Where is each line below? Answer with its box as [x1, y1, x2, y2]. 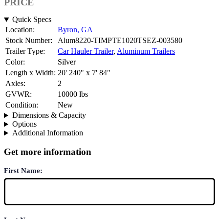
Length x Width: [5, 68, 56, 77]
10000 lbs [58, 90, 88, 99]
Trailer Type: [5, 47, 45, 56]
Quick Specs [12, 15, 51, 24]
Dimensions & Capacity [12, 111, 86, 120]
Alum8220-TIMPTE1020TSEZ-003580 [58, 36, 182, 45]
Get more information [4, 147, 91, 157]
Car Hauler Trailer [58, 47, 113, 56]
